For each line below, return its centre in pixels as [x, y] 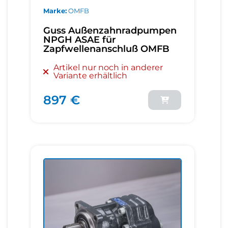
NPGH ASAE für [80, 40]
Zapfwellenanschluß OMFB [106, 49]
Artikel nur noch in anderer [108, 68]
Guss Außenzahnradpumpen [110, 31]
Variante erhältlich [90, 76]
